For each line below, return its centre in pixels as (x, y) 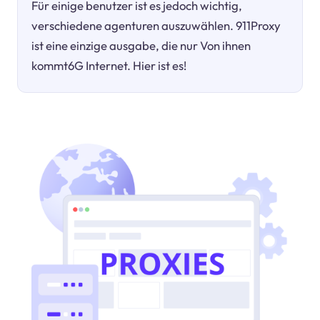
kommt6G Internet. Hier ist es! (109, 65)
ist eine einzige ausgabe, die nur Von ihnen (141, 45)
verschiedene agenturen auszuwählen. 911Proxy (156, 25)
